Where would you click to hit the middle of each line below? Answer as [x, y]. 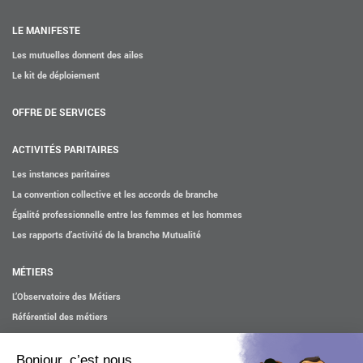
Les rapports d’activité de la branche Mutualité [107, 235]
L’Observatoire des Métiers [66, 296]
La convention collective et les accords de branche [115, 194]
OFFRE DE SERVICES [59, 112]
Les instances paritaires [61, 174]
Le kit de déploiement [56, 75]
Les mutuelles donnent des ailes [78, 55]
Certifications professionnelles [75, 337]
